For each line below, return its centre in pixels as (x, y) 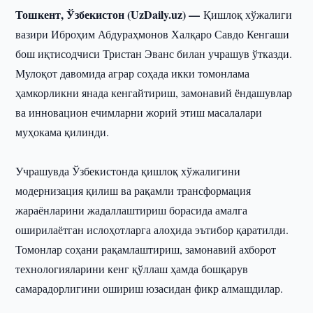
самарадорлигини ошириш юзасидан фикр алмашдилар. (150, 288)
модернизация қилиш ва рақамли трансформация (133, 190)
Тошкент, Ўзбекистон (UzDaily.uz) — (110, 14)
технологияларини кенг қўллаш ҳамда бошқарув (132, 269)
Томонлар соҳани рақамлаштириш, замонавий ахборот (146, 249)
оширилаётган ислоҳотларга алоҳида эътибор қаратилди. (152, 230)
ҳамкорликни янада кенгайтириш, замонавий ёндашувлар (154, 93)
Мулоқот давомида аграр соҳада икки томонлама (133, 73)
